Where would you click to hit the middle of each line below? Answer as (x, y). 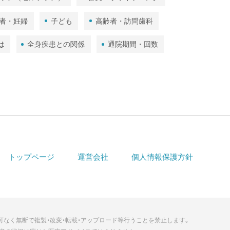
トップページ (31, 157)
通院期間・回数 (133, 44)
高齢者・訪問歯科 (124, 21)
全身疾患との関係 (56, 44)
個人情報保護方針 (162, 157)
